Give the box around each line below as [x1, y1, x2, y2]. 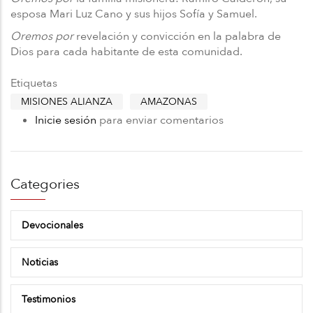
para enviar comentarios [96, 112, 224, 129]
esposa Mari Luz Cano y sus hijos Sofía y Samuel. [10, 6, 257, 22]
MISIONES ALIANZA [21, 95, 112, 109]
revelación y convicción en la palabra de [73, 29, 281, 45]
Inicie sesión [35, 112, 96, 129]
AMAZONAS [140, 95, 197, 109]
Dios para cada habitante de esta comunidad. [10, 44, 242, 60]
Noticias [22, 256, 58, 270]
